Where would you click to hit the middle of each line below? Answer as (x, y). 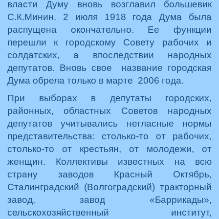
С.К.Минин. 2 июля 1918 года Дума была (109, 17)
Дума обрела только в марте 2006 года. (96, 80)
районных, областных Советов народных (109, 111)
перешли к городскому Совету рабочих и (109, 42)
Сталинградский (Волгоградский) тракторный (109, 187)
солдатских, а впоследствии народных (109, 55)
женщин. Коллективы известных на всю (109, 162)
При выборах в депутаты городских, (109, 98)
